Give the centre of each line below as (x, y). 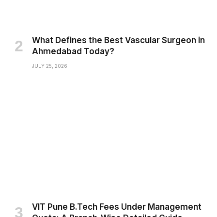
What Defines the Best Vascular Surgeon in (118, 40)
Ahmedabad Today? (73, 51)
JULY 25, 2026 (50, 66)
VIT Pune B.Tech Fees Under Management (117, 207)
